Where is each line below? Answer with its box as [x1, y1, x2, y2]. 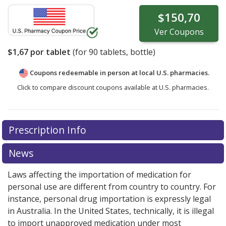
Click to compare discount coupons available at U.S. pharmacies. [17, 83, 209, 92]
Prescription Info [8, 123, 89, 137]
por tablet [28, 46, 71, 58]
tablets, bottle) [98, 46, 155, 58]
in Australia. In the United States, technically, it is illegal [8, 205, 214, 217]
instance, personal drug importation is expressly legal [8, 193, 211, 205]
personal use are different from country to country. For [8, 181, 216, 193]
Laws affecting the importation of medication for [8, 169, 191, 181]
